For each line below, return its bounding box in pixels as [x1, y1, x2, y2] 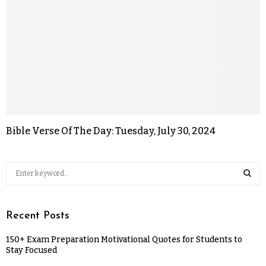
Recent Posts [6, 210, 69, 221]
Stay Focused [6, 245, 57, 255]
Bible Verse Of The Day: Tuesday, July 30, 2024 [6, 125, 216, 137]
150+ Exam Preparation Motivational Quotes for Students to [6, 234, 242, 245]
